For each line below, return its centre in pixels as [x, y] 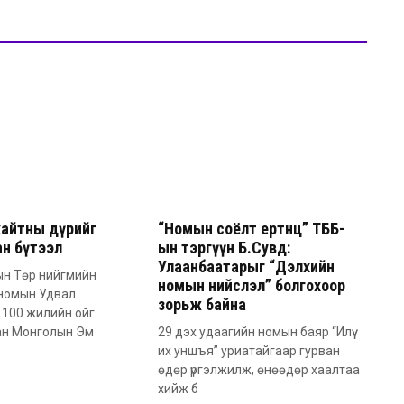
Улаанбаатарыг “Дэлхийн [246, 267]
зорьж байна [202, 305]
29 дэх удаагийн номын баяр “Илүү [254, 332]
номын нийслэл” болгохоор [251, 286]
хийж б [178, 389]
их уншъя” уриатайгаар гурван [248, 351]
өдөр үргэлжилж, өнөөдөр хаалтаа [258, 370]
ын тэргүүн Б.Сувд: [224, 248]
